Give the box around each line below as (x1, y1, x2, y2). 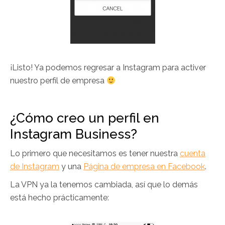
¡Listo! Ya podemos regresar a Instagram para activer (10, 63, 206, 73)
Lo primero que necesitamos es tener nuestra (10, 149, 180, 159)
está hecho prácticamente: (10, 193, 109, 203)
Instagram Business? (10, 127, 137, 142)
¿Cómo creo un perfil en (10, 110, 159, 126)
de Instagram (10, 162, 59, 172)
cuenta (180, 149, 205, 159)
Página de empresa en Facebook (83, 162, 205, 172)
